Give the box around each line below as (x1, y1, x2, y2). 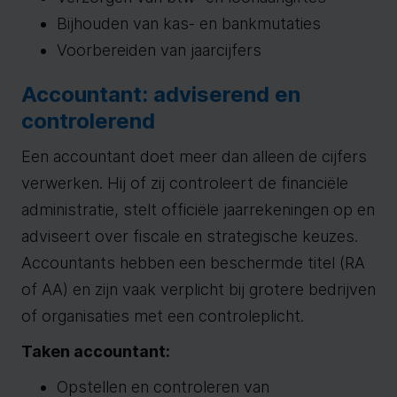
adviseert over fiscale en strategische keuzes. (21, 227, 358, 245)
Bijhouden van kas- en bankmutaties (57, 14, 321, 33)
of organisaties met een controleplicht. (21, 307, 304, 325)
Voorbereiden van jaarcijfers (57, 41, 261, 59)
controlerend (21, 108, 155, 134)
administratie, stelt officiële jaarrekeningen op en (21, 200, 375, 219)
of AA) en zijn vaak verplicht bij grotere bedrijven (21, 280, 376, 299)
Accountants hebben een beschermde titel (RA (21, 253, 365, 272)
